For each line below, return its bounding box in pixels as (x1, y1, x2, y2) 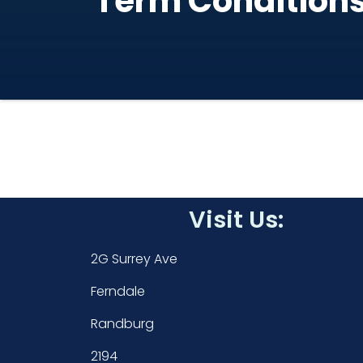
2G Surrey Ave (91, 250, 177, 268)
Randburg (91, 314, 154, 333)
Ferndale (91, 282, 145, 301)
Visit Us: (189, 203, 284, 236)
